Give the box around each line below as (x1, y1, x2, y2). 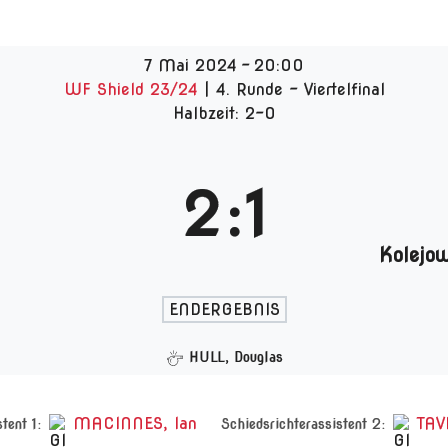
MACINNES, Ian (73, 414, 198, 433)
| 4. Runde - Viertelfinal (203, 80, 385, 99)
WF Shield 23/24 (63, 80, 204, 99)
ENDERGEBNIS (168, 300, 280, 319)
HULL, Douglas (189, 349, 283, 365)
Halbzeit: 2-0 (172, 104, 276, 123)
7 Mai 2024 (144, 56, 237, 75)
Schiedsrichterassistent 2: (221, 415, 386, 432)
